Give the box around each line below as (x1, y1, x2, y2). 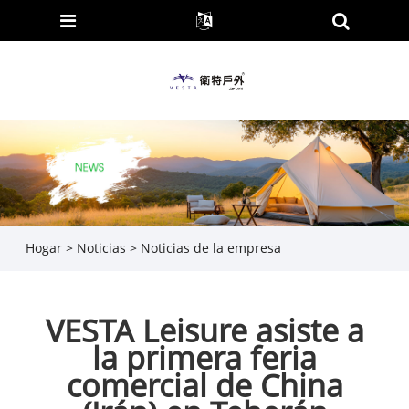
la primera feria (92, 336, 317, 379)
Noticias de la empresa (140, 239, 281, 257)
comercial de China (66, 363, 343, 406)
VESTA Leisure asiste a (45, 309, 364, 351)
